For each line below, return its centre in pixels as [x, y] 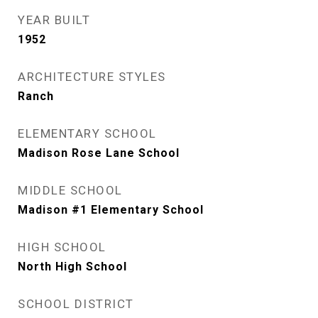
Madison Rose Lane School [99, 153]
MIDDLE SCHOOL [70, 190]
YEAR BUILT [54, 20]
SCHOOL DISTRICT [76, 304]
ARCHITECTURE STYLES [92, 77]
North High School [72, 267]
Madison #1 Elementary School [111, 210]
